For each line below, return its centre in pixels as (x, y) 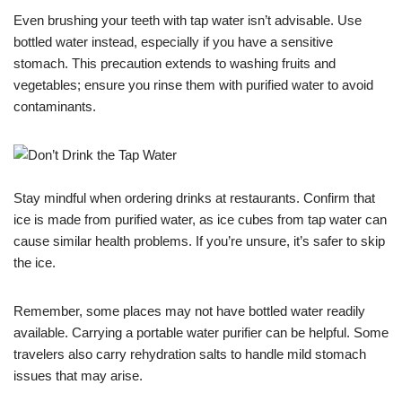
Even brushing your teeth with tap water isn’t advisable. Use (188, 20)
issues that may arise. (78, 375)
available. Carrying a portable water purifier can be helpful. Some (201, 332)
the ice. (35, 262)
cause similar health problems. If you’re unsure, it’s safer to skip (199, 240)
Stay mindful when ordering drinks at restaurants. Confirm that (194, 197)
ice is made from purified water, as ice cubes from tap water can (200, 219)
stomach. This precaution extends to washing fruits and (175, 63)
